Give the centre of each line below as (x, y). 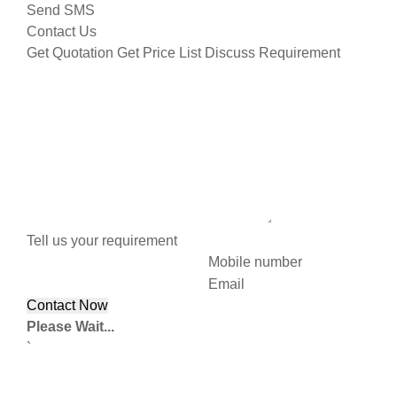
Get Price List (159, 52)
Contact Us (62, 31)
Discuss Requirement (272, 52)
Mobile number (255, 262)
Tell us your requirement (102, 240)
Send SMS (61, 10)
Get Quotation (70, 52)
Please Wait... (70, 327)
